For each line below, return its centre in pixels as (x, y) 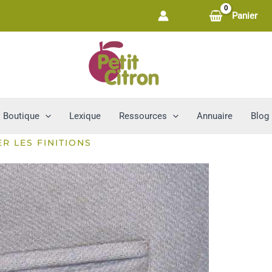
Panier (244, 16)
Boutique (21, 116)
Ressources (143, 116)
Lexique (85, 116)
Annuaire (215, 116)
